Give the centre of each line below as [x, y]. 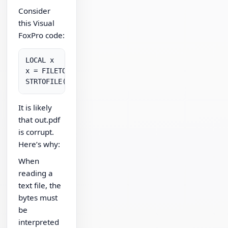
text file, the [40, 186]
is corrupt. [36, 132]
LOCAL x [39, 60]
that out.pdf [39, 119]
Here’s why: [39, 144]
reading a [36, 173]
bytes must [38, 198]
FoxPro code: [42, 35]
